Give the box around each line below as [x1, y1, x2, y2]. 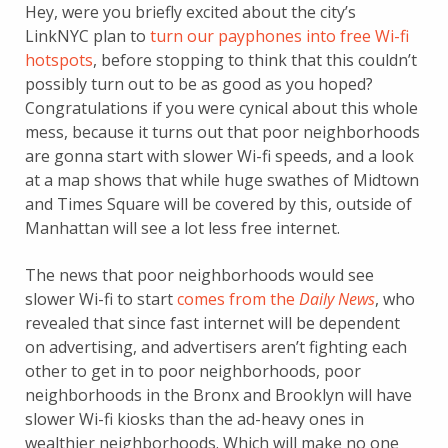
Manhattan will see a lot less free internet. [25, 216, 340, 239]
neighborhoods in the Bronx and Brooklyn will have [25, 383, 412, 406]
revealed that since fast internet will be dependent [25, 311, 400, 334]
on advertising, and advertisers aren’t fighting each [25, 335, 407, 358]
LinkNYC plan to [25, 24, 150, 47]
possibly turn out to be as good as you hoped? [25, 72, 373, 95]
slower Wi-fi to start [25, 287, 177, 310]
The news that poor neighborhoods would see [25, 263, 374, 286]
